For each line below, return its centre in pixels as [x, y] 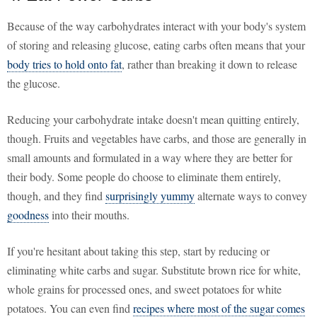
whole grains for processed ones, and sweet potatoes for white [144, 289]
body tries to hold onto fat [64, 64]
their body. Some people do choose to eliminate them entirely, [144, 177]
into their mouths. [89, 215]
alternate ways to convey [251, 196]
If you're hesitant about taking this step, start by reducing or [138, 251]
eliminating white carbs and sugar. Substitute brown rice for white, [154, 270]
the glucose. [34, 83]
